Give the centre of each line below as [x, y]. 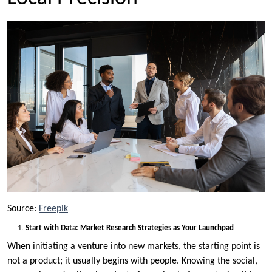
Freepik [53, 209]
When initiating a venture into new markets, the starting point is [134, 246]
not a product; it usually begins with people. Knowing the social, [132, 261]
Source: [23, 209]
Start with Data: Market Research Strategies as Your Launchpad [130, 228]
